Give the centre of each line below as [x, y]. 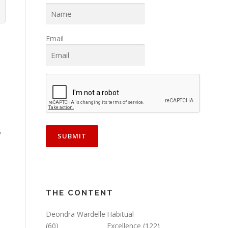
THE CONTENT [80, 193]
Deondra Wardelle [76, 214]
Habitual [120, 214]
